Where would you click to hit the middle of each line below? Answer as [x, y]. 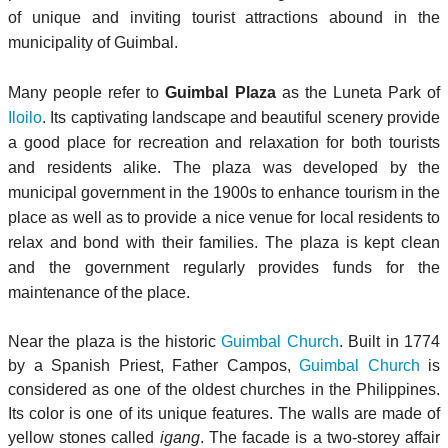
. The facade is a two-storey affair [320, 437]
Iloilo [25, 117]
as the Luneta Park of [358, 92]
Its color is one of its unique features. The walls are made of [224, 413]
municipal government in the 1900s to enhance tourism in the [224, 192]
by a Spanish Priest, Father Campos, [153, 365]
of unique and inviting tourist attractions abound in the [224, 17]
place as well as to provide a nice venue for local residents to [224, 217]
